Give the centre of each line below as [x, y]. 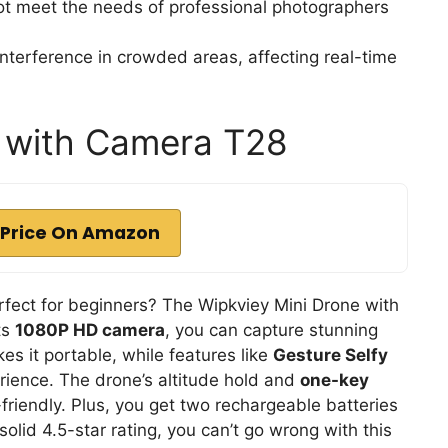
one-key [334, 379]
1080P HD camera [90, 329]
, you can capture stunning [271, 329]
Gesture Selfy [330, 354]
